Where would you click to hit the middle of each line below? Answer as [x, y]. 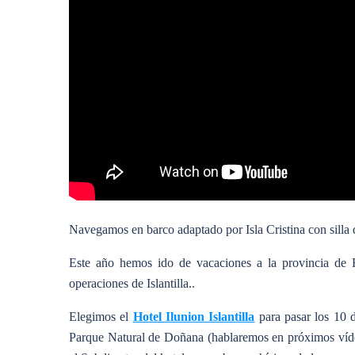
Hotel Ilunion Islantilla [194, 316]
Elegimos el [101, 316]
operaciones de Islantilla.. [132, 283]
